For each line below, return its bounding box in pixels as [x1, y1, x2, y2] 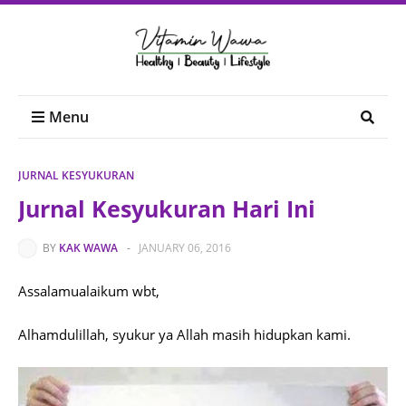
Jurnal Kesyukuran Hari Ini [18, 193, 315, 224]
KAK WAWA [59, 240, 118, 256]
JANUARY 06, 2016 [139, 240, 231, 256]
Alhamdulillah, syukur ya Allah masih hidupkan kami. [18, 325, 354, 343]
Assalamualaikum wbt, [18, 282, 159, 300]
